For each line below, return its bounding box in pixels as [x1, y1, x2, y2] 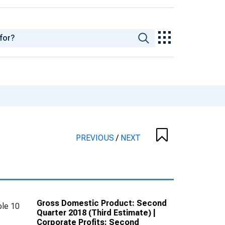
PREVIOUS [76, 133, 116, 143]
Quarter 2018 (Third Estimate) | [37, 207, 156, 217]
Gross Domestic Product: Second [37, 198, 167, 208]
